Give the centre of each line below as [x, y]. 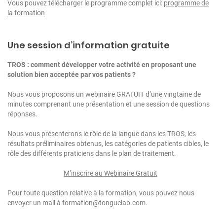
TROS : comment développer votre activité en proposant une [102, 64]
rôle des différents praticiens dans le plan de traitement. [92, 153]
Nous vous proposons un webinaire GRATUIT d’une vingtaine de [104, 94]
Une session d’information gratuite [89, 45]
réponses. [22, 114]
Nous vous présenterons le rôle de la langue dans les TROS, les [102, 133]
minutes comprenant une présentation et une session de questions [109, 104]
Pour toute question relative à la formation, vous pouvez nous [101, 193]
